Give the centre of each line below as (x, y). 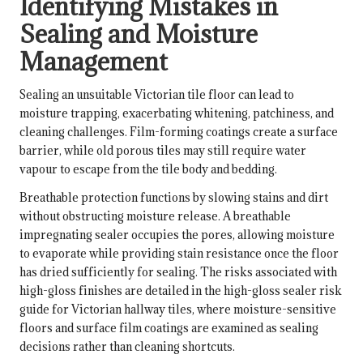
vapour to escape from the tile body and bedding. (148, 169)
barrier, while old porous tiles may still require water (163, 151)
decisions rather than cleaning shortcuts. (127, 347)
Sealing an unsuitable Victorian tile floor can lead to (157, 95)
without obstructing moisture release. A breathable (155, 216)
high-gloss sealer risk (283, 291)
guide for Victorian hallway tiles (106, 310)
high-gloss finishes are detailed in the (122, 291)
